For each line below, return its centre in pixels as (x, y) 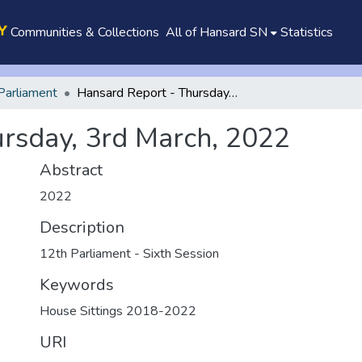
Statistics (306, 32)
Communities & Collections (84, 32)
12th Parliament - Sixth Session (129, 254)
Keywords (77, 285)
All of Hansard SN (216, 32)
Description (82, 227)
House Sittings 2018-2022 (118, 311)
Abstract (71, 170)
